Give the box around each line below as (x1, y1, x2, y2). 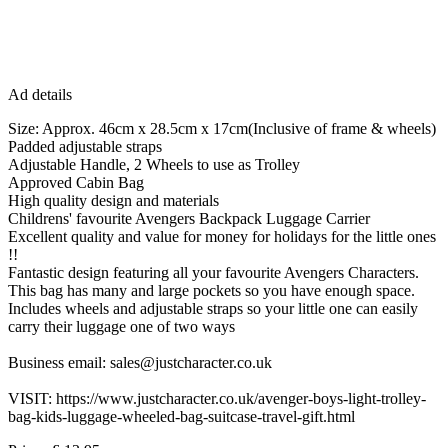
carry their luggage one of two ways (8, 317, 235, 335)
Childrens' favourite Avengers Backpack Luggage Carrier (8, 209, 370, 227)
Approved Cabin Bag (8, 173, 144, 191)
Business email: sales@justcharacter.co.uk (8, 353, 272, 371)
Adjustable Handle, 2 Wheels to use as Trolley (8, 155, 300, 173)
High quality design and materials (8, 191, 219, 209)
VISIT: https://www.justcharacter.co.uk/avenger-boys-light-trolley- (8, 389, 426, 407)
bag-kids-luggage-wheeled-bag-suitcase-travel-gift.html (8, 407, 355, 425)
